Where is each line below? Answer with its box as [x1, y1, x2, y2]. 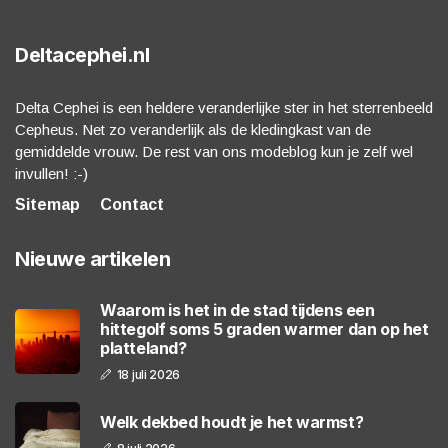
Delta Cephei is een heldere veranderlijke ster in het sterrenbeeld [15, 99, 433, 117]
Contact [100, 196, 164, 214]
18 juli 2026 [116, 367, 181, 383]
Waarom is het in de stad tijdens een [100, 300, 375, 321]
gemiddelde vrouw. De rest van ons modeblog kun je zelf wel [15, 143, 413, 161]
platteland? [100, 338, 187, 359]
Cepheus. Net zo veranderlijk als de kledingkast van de [15, 121, 371, 139]
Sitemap [15, 196, 80, 214]
